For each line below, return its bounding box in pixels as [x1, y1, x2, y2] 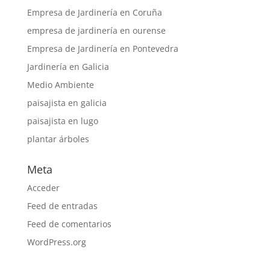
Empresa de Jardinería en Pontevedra [27, 42, 178, 54]
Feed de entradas [27, 199, 98, 212]
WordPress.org [27, 236, 86, 248]
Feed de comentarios [27, 218, 111, 230]
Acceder [27, 181, 60, 193]
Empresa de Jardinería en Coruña [27, 6, 162, 18]
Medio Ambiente [27, 78, 94, 90]
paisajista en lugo [27, 115, 98, 127]
